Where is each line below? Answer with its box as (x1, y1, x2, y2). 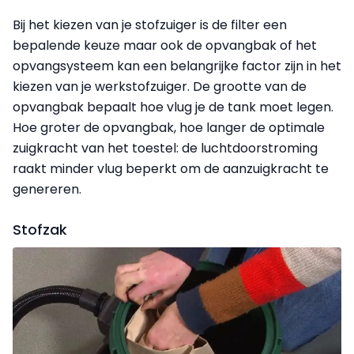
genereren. (13, 179, 81, 198)
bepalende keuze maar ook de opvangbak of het (13, 36, 317, 55)
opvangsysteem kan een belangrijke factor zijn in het (13, 56, 341, 75)
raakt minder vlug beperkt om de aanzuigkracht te (13, 159, 329, 178)
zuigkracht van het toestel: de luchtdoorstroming (13, 138, 318, 157)
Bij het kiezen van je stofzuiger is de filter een (13, 15, 287, 34)
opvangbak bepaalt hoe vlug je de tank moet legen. (13, 97, 333, 116)
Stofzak (13, 219, 67, 239)
